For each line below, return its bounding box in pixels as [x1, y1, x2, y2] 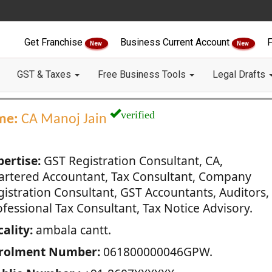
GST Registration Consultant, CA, [40, 152, 223, 169]
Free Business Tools [98, 69, 188, 80]
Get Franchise [24, 36, 85, 48]
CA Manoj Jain [18, 112, 110, 127]
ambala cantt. [32, 222, 111, 238]
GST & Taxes [17, 69, 73, 80]
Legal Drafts [212, 69, 268, 80]
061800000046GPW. [100, 243, 212, 260]
